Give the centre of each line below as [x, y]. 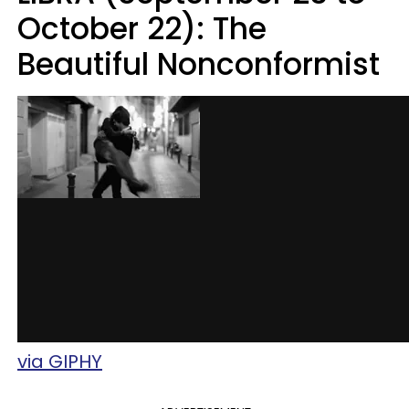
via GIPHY [60, 361]
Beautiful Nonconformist [199, 64]
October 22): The [142, 28]
